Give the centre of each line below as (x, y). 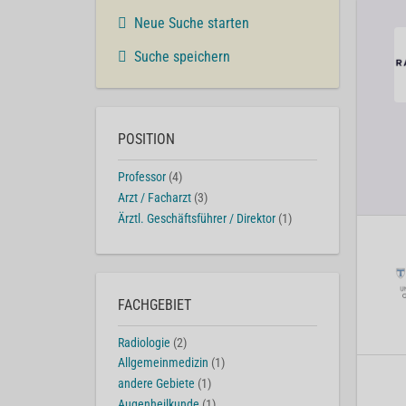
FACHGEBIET (155, 304)
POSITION (146, 140)
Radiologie (144, 343)
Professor (142, 178)
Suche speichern (182, 57)
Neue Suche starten (192, 24)
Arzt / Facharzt (155, 198)
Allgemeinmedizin (163, 363)
